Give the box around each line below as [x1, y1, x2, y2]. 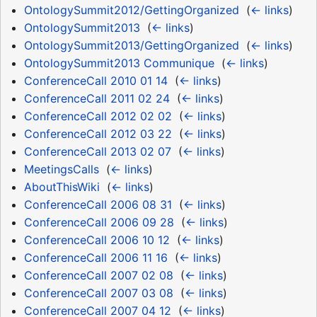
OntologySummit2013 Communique [23, 56, 214, 71]
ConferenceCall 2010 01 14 [23, 74, 168, 88]
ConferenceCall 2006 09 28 [23, 215, 174, 230]
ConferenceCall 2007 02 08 [23, 268, 173, 283]
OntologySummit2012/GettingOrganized [23, 3, 239, 18]
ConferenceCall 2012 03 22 [23, 127, 172, 142]
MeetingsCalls [23, 162, 99, 177]
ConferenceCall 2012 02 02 [23, 109, 172, 124]
